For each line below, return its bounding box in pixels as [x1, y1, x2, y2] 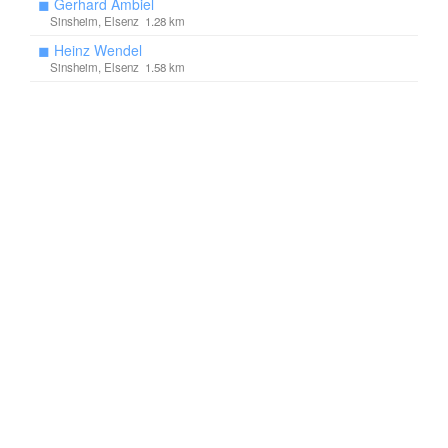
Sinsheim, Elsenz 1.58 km [50, 59, 185, 75]
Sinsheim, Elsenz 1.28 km [50, 13, 185, 29]
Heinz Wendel [54, 40, 142, 60]
